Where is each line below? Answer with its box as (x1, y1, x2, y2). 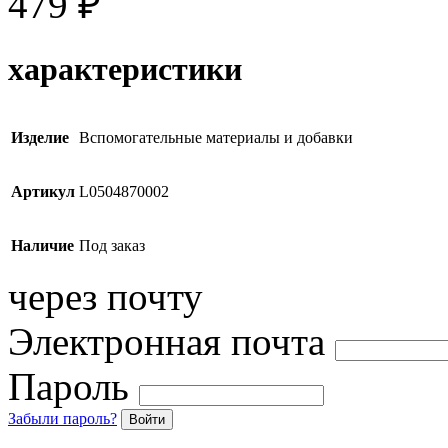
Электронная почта (8, 320, 325, 364)
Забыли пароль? (8, 410, 117, 428)
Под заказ (79, 237, 145, 255)
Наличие (11, 237, 74, 255)
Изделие (11, 129, 69, 147)
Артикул (11, 183, 75, 201)
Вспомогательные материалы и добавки (79, 129, 353, 147)
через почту (8, 275, 203, 319)
